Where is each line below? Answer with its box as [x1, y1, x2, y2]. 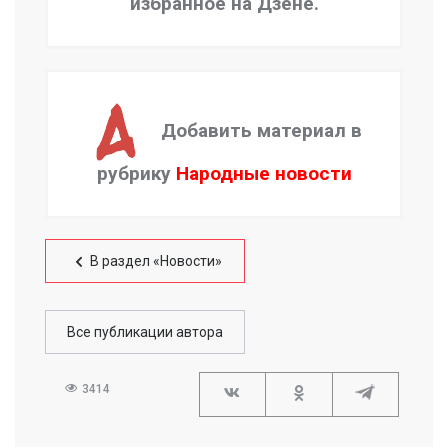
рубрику [96, 161, 176, 185]
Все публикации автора [67, 323, 223, 340]
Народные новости [175, 161, 352, 185]
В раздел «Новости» [90, 252, 222, 269]
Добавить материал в [161, 118, 362, 142]
